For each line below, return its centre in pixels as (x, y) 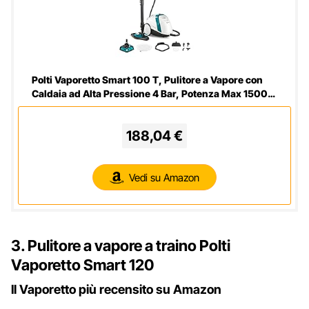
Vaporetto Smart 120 (82, 265)
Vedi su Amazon (164, 177)
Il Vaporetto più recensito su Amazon (118, 290)
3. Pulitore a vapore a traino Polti (121, 246)
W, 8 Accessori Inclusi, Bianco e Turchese (129, 108)
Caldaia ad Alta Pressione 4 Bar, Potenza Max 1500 (150, 94)
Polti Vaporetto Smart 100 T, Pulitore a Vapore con (147, 80)
